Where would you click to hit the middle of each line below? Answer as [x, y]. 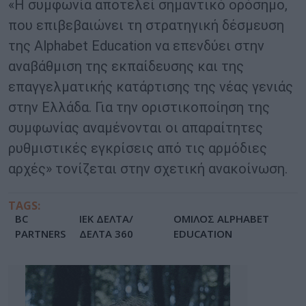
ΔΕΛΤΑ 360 [106, 234]
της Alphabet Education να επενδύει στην [136, 46]
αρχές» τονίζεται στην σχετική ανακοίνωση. [148, 169]
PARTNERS [40, 234]
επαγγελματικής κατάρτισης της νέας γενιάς [151, 87]
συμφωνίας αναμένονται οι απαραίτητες [136, 128]
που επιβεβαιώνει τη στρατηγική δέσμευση [146, 26]
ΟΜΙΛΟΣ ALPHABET [222, 219]
